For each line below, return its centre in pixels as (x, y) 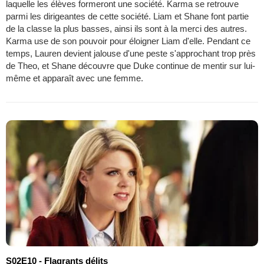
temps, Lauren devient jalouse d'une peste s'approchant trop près (131, 53)
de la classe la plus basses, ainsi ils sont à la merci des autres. (126, 28)
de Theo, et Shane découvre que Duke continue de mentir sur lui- (131, 65)
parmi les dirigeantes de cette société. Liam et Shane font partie (127, 16)
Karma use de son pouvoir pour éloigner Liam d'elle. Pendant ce (128, 41)
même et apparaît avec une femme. (76, 78)
